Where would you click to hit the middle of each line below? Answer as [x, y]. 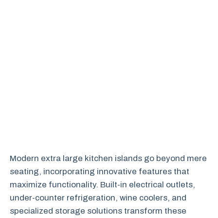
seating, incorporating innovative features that [100, 171]
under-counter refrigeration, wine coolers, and [98, 198]
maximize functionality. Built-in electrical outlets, [102, 184]
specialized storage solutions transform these [98, 211]
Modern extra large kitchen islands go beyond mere [108, 158]
